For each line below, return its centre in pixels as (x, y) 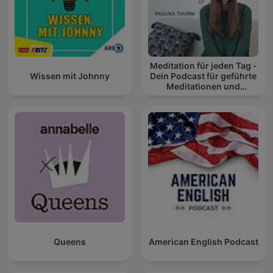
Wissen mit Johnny (70, 76)
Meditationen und (203, 87)
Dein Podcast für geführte (203, 76)
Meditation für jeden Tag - (203, 66)
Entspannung (203, 97)
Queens (70, 242)
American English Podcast (203, 242)
